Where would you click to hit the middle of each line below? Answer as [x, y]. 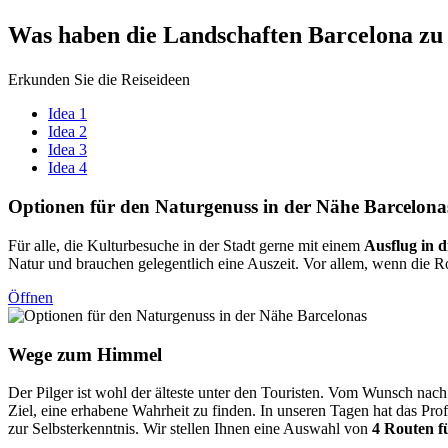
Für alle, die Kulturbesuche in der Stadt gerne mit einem [186, 245]
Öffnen [30, 297]
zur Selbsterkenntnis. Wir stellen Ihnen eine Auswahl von [190, 429]
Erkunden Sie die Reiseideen [99, 80]
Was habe [57, 34]
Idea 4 [67, 168]
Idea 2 [67, 132]
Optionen [46, 207]
